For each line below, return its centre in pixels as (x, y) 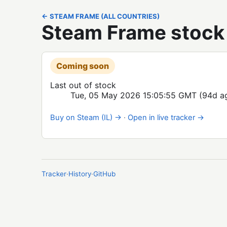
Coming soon (83, 66)
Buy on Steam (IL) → (86, 118)
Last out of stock (83, 85)
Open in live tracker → (166, 118)
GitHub (104, 174)
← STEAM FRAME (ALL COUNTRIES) (101, 16)
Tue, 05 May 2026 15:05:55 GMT (134, 95)
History (80, 174)
